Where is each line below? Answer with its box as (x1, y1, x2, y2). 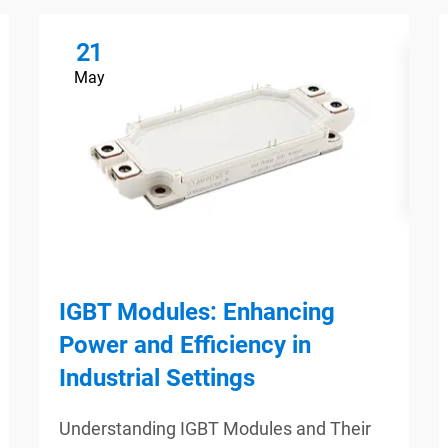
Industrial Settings (59, 364, 255, 393)
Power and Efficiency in (59, 331, 311, 360)
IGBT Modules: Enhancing (59, 298, 335, 327)
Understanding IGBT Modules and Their (59, 418, 371, 440)
